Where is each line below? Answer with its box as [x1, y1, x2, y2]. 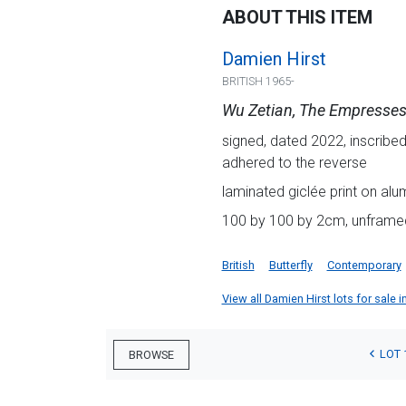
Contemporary [326, 258, 401, 273]
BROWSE [129, 347, 174, 362]
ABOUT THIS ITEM [221, 6, 372, 29]
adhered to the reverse [221, 154, 367, 172]
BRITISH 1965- [221, 74, 295, 89]
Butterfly [268, 258, 313, 273]
